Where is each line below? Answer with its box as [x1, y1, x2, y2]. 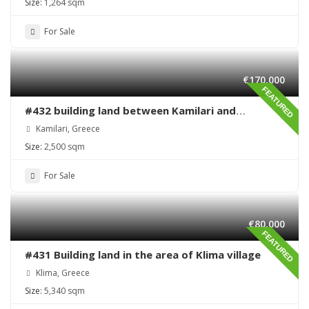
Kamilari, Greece [34, 123, 100, 135]
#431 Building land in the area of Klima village [25, 248, 261, 262]
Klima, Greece [34, 267, 90, 279]
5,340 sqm [44, 285, 85, 297]
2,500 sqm [44, 141, 85, 153]
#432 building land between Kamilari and [25, 103, 236, 118]
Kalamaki [25, 117, 72, 132]
